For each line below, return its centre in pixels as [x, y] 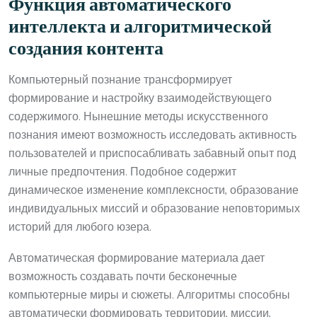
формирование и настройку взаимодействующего [140, 98]
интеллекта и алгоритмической [140, 27]
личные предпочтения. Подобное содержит [122, 172]
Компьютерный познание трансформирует [120, 80]
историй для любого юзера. [80, 227]
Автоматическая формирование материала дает [137, 258]
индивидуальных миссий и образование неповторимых [154, 209]
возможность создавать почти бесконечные [123, 277]
